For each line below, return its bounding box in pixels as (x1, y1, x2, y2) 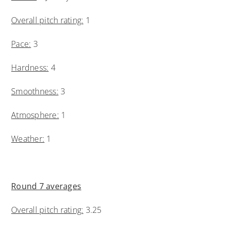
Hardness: (11, 62, 49, 73)
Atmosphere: (11, 109, 59, 121)
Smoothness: (11, 85, 59, 97)
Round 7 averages (11, 180, 82, 192)
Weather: (11, 133, 45, 144)
